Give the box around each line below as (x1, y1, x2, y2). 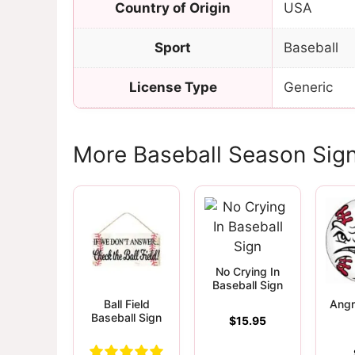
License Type (128, 78, 217, 95)
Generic (284, 78, 333, 95)
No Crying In (216, 264, 280, 278)
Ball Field (103, 296, 150, 311)
